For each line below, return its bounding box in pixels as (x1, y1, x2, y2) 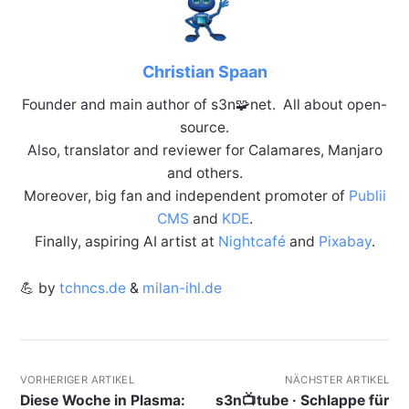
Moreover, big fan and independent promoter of (23, 187, 349, 205)
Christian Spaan (142, 62, 267, 82)
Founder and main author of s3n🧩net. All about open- (22, 96, 387, 114)
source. (180, 119, 229, 137)
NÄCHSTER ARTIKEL (284, 373, 390, 387)
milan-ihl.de (142, 279, 222, 298)
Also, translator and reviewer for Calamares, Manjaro (26, 142, 383, 160)
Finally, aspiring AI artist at (34, 233, 218, 251)
